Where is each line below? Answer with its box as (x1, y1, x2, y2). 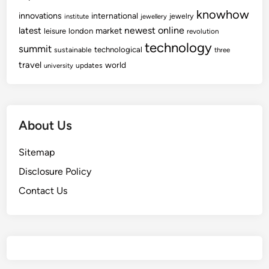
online (158, 25, 185, 36)
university (44, 62, 74, 70)
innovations (19, 11, 62, 21)
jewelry (169, 11, 195, 20)
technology (145, 40, 213, 56)
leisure (44, 26, 67, 35)
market (95, 25, 122, 36)
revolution (187, 27, 220, 35)
